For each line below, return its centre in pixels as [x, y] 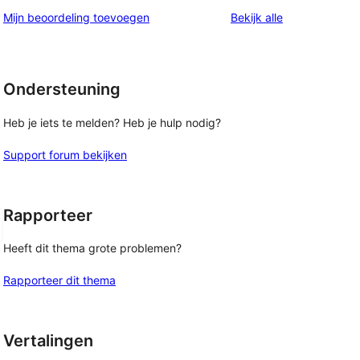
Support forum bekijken [65, 154]
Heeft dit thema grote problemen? [92, 248]
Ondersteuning [62, 90]
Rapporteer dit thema [59, 280]
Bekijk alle [257, 18]
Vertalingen [48, 341]
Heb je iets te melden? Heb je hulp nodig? [112, 122]
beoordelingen [320, 17]
